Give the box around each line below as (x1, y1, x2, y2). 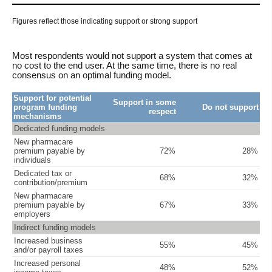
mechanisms (13, 111, 61, 121)
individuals (14, 155, 51, 165)
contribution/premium (14, 177, 87, 187)
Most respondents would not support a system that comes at (12, 50, 252, 61)
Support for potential (13, 93, 92, 103)
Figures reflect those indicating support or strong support (12, 16, 197, 25)
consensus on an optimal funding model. (12, 70, 171, 80)
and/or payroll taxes (14, 245, 83, 254)
